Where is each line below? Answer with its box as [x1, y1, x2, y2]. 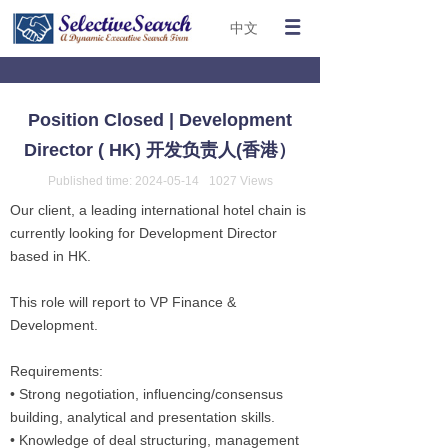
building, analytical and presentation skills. [10, 409, 275, 425]
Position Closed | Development [28, 110, 292, 130]
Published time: [47, 174, 135, 188]
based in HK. [10, 248, 91, 264]
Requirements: [10, 363, 103, 379]
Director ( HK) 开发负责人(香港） [24, 140, 296, 160]
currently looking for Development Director [10, 225, 277, 241]
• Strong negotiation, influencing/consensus [10, 386, 283, 402]
